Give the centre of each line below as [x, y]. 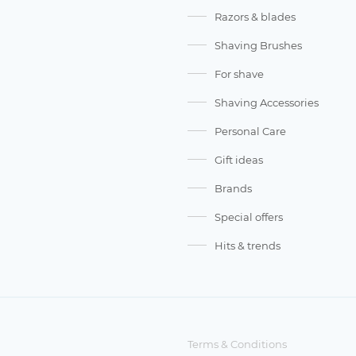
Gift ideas [239, 160]
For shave [239, 74]
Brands [233, 189]
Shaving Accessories [267, 103]
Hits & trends [248, 246]
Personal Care [250, 132]
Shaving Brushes [258, 46]
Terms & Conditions [237, 344]
